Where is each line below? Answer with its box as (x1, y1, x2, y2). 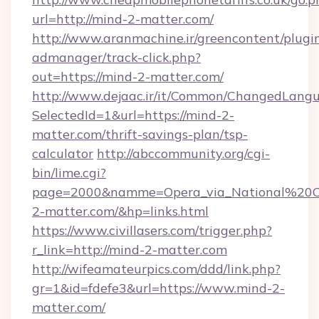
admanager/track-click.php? (32, 49, 201, 66)
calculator (32, 145, 93, 162)
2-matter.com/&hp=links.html (32, 203, 209, 219)
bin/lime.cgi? (32, 164, 106, 181)
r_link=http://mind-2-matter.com (32, 241, 227, 258)
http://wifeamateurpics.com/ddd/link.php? (32, 261, 281, 277)
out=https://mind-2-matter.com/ (32, 68, 224, 85)
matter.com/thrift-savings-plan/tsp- (32, 126, 248, 142)
